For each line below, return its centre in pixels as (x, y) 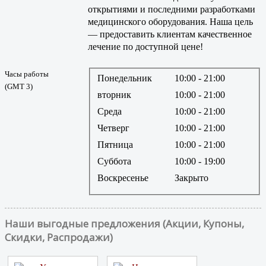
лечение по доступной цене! (145, 46)
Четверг (113, 128)
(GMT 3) (19, 86)
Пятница (115, 145)
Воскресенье (123, 178)
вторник (114, 95)
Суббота (114, 161)
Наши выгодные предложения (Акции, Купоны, (124, 224)
